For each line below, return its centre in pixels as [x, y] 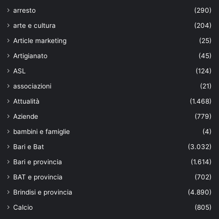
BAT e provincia [38, 177]
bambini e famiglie [42, 131]
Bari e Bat [29, 146]
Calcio [23, 207]
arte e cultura [34, 25]
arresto [24, 10]
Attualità [26, 101]
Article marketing [40, 40]
